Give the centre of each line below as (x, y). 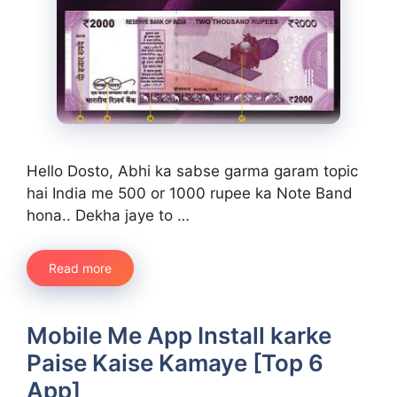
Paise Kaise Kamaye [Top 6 (175, 362)
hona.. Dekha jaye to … (108, 216)
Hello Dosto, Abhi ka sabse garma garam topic (192, 171)
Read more (80, 268)
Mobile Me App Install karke (179, 335)
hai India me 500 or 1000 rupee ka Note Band (190, 194)
